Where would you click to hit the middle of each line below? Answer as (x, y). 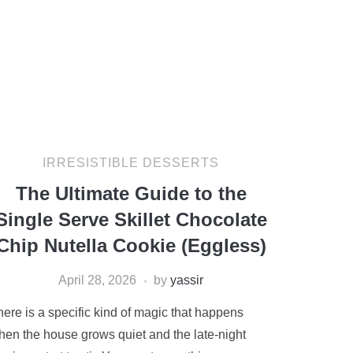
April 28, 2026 (97, 280)
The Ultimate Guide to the (131, 193)
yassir (187, 280)
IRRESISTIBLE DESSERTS (131, 163)
